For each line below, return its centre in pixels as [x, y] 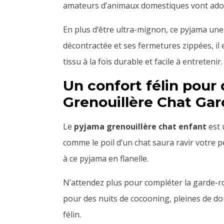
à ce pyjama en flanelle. [106, 158]
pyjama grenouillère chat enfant [140, 126]
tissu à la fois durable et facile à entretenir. [143, 61]
